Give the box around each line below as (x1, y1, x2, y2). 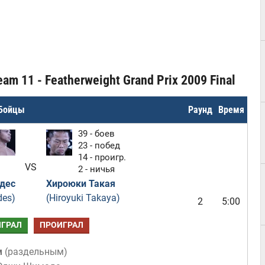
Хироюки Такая (46, 178, 115, 189)
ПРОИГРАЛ (39, 220, 83, 230)
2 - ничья (77, 164, 115, 174)
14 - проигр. (77, 152, 126, 163)
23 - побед (77, 140, 120, 151)
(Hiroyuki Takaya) (46, 192, 120, 203)
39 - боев (77, 128, 115, 139)
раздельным (8, 246, 64, 257)
